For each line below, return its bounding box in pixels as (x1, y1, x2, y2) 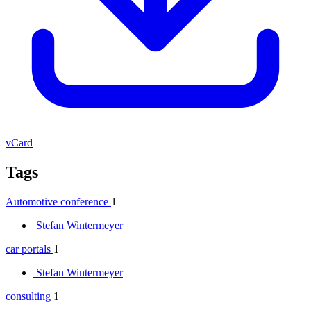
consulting (6, 289, 53, 302)
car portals (6, 242, 53, 255)
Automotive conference (6, 195, 111, 208)
